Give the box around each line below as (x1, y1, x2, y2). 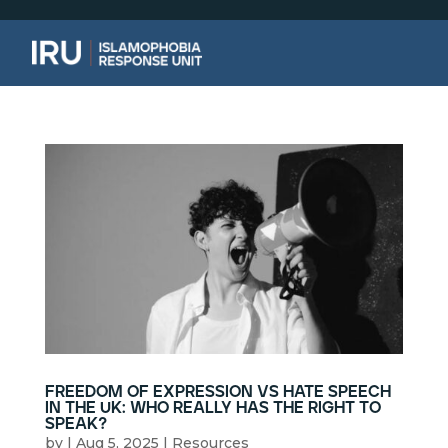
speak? (44, 415, 107, 432)
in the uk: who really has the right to (44, 399, 381, 416)
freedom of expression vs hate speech (44, 383, 391, 400)
